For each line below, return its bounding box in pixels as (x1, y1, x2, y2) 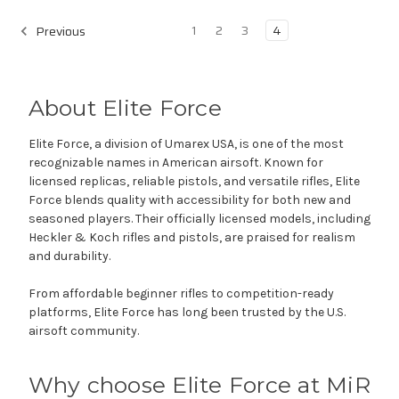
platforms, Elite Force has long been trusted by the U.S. (28, 304, 346, 320)
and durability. (28, 248, 110, 264)
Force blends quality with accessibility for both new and (28, 191, 351, 208)
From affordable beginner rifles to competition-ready (28, 285, 334, 301)
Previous (33, 20, 85, 41)
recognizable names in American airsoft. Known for (28, 154, 323, 170)
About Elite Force (28, 94, 222, 121)
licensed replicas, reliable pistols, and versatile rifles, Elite (28, 173, 360, 189)
